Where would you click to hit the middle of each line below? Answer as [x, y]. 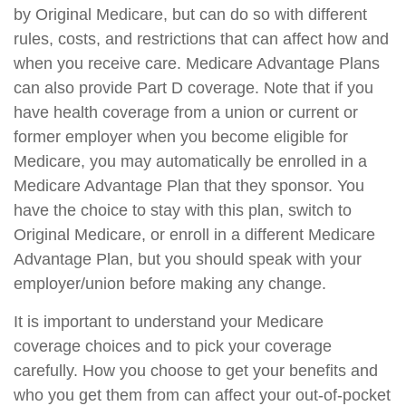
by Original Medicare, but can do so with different [190, 14]
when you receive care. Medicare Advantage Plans [197, 63]
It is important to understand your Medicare [169, 322]
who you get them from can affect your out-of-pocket [202, 395]
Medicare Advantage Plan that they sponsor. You [189, 186]
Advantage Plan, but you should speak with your [188, 259]
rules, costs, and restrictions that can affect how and [201, 39]
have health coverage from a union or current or [186, 112]
